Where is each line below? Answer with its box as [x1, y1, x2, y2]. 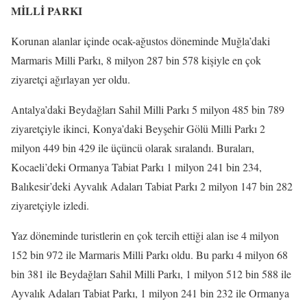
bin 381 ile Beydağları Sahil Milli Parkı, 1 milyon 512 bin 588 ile [11, 267, 291, 282]
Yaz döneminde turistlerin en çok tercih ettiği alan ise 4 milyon [11, 228, 279, 243]
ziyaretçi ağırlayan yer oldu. [11, 72, 130, 87]
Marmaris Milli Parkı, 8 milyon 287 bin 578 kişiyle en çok [11, 53, 261, 68]
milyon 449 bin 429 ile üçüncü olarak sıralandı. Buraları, [11, 140, 254, 156]
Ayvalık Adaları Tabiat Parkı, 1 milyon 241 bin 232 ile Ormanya [11, 286, 289, 301]
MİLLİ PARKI [11, 3, 82, 19]
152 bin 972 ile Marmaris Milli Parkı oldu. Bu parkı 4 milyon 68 [11, 247, 288, 262]
